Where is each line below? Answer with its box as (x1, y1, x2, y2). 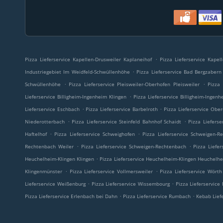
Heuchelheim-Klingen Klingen (25, 155, 95, 162)
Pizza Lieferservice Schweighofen (54, 130, 135, 137)
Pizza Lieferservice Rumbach (123, 193, 191, 200)
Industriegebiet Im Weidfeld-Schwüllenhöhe (25, 68, 130, 75)
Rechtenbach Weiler (25, 143, 74, 150)
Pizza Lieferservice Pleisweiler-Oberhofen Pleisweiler (69, 81, 200, 88)
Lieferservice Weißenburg (25, 180, 86, 187)
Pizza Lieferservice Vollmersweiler (69, 168, 153, 175)
